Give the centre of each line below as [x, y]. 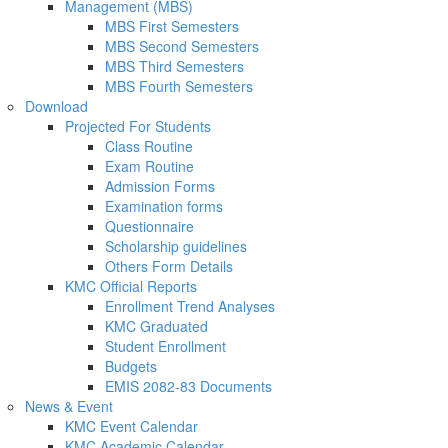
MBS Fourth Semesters [179, 85]
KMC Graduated [156, 325]
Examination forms [164, 205]
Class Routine [149, 145]
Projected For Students [138, 125]
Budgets [131, 365]
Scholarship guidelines [176, 245]
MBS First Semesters [172, 25]
